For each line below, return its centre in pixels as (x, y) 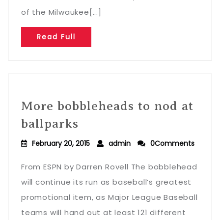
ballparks (50, 124)
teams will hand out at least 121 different (104, 212)
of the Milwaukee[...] (61, 12)
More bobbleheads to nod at (107, 106)
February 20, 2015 (61, 143)
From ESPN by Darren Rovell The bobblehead (109, 167)
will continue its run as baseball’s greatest (107, 182)
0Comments (172, 143)
